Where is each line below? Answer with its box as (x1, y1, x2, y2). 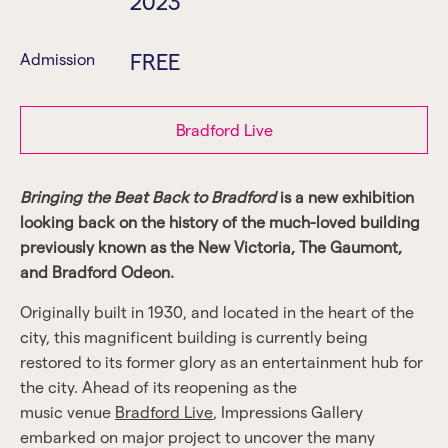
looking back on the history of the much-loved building (20, 212, 420, 231)
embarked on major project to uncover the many (20, 427, 375, 446)
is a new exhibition (276, 187, 414, 206)
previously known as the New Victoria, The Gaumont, (20, 237, 402, 256)
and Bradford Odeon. (20, 262, 174, 281)
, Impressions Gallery (213, 402, 363, 421)
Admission (20, 49, 95, 68)
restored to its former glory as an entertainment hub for (20, 352, 423, 371)
